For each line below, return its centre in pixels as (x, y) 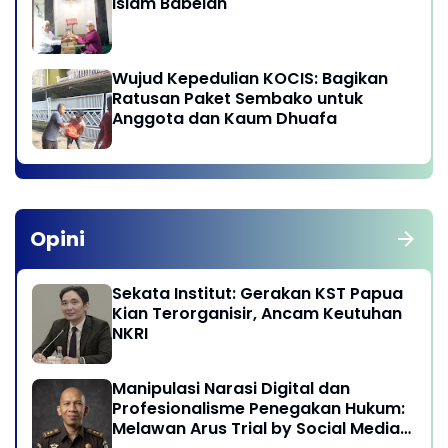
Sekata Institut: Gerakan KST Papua (257, 294)
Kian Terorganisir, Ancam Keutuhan (257, 314)
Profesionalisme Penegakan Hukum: (258, 409)
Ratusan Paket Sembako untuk (237, 99)
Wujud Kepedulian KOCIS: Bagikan (250, 79)
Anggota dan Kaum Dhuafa (224, 119)
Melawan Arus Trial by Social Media (256, 429)
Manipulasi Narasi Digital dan (231, 389)
